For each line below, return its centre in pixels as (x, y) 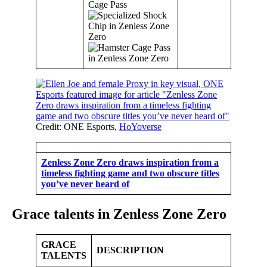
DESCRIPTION (130, 250)
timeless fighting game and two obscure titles (130, 173)
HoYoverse (140, 126)
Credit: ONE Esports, (77, 126)
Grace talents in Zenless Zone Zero (119, 214)
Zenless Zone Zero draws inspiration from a (130, 162)
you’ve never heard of (85, 184)
